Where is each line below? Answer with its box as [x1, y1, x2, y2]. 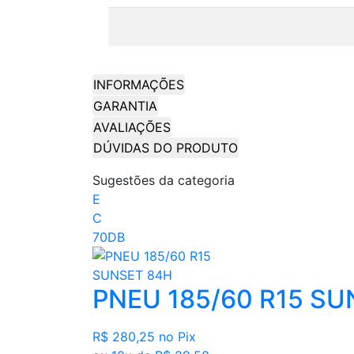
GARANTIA [93, 97, 157, 114]
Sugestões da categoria [92, 172, 235, 189]
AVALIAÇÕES [93, 119, 171, 135]
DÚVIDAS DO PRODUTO [93, 140, 238, 156]
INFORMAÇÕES [93, 77, 184, 93]
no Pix [159, 329, 196, 345]
